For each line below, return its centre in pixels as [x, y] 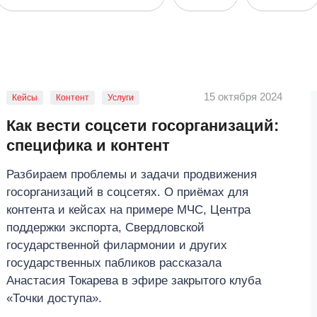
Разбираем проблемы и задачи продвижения [132, 174]
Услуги [121, 98]
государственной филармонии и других [117, 245]
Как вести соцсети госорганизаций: [143, 126]
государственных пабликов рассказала [114, 263]
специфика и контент [88, 145]
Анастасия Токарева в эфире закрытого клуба [134, 281]
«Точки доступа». [54, 298]
